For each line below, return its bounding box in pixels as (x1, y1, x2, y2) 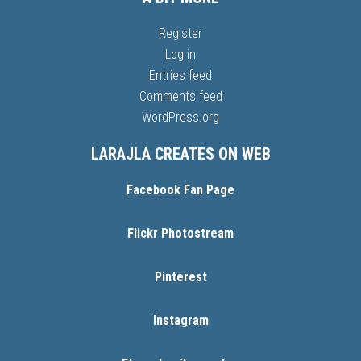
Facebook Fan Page (127, 182, 234, 198)
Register (159, 26, 202, 42)
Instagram (152, 313, 209, 329)
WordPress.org (142, 110, 219, 126)
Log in (165, 47, 196, 63)
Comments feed (139, 89, 222, 105)
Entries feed (149, 68, 212, 84)
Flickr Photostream (127, 226, 234, 242)
